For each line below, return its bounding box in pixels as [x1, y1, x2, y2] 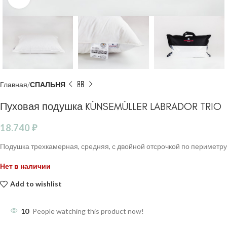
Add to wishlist [10, 179, 62, 188]
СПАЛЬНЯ [30, 80, 65, 89]
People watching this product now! [32, 206, 144, 215]
